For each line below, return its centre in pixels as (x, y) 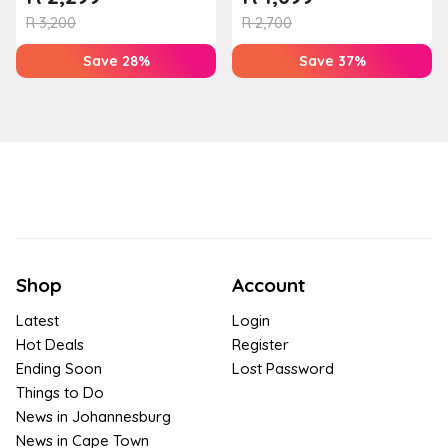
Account (268, 284)
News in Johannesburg (93, 416)
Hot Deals (50, 344)
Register (260, 344)
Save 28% (116, 60)
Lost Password (283, 368)
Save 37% (332, 60)
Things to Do (60, 392)
